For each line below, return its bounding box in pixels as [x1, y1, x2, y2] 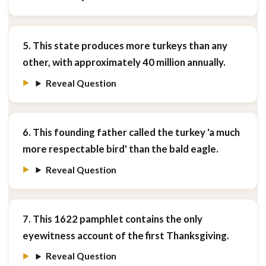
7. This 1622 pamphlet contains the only [22, 212, 202, 225]
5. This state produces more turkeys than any [22, 39, 227, 52]
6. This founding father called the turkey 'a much [22, 126, 240, 139]
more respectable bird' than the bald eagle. [22, 142, 218, 156]
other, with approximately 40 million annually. [22, 56, 226, 69]
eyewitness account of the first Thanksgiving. [22, 229, 229, 242]
